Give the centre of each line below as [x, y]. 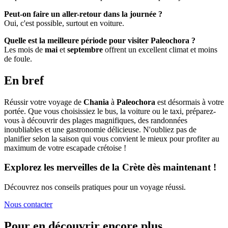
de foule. [18, 59]
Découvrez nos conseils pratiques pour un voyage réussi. [95, 187]
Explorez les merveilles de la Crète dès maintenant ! [110, 167]
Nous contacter [28, 204]
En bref [24, 80]
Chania [96, 102]
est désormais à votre [190, 102]
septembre [85, 49]
